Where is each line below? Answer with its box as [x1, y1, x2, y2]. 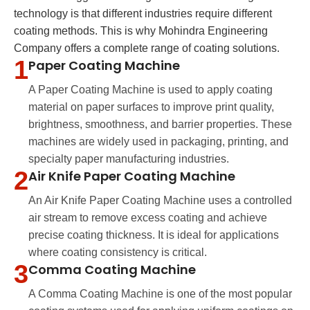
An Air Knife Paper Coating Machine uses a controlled [28, 194, 292, 207]
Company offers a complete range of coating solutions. [14, 42, 280, 55]
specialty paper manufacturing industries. [28, 153, 229, 165]
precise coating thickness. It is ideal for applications [28, 229, 279, 241]
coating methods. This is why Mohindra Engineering [14, 25, 268, 37]
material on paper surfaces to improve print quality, [28, 101, 274, 113]
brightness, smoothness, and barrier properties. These [28, 118, 292, 131]
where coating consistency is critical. [28, 246, 207, 259]
